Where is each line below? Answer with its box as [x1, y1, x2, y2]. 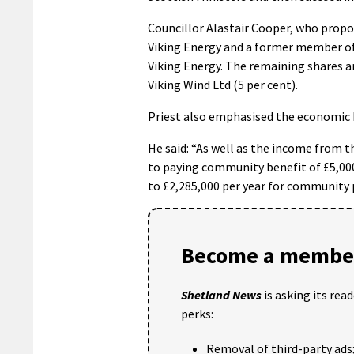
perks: [181, 306, 213, 322]
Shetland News [181, 287, 262, 303]
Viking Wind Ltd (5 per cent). [148, 77, 298, 93]
